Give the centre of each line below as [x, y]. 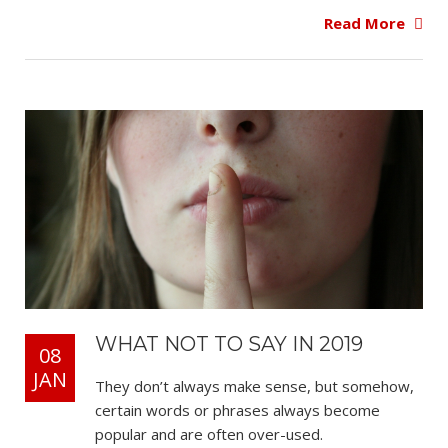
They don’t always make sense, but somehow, [254, 385]
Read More [366, 23]
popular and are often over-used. [209, 433]
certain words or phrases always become [237, 409]
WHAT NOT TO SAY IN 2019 [229, 343]
